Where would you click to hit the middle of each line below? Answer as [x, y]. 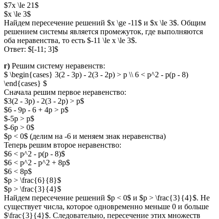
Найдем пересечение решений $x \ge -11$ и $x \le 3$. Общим [105, 23]
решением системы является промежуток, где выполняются [103, 32]
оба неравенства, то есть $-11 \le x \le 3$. [70, 41]
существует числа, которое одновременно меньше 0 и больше [106, 207]
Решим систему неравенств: [57, 66]
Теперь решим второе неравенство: [63, 145]
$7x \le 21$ [21, 5]
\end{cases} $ [25, 84]
